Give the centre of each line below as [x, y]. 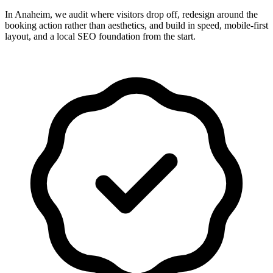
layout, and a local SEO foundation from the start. [100, 37]
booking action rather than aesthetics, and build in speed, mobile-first [136, 26]
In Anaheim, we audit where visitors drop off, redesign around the [131, 15]
